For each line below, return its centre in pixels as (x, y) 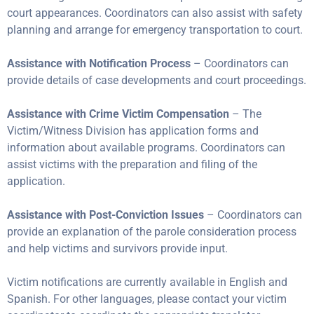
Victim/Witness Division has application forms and (133, 131)
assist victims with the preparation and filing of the (132, 164)
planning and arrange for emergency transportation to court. (155, 30)
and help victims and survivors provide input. (117, 248)
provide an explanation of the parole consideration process (152, 232)
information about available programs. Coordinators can (146, 148)
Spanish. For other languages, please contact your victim (147, 299)
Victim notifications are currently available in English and (147, 282)
